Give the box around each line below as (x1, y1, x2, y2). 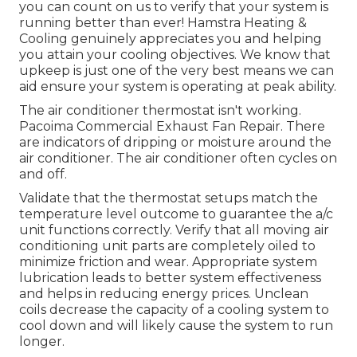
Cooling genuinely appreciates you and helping (19, 31, 322, 47)
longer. (19, 334, 65, 350)
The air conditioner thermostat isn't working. (19, 103, 301, 119)
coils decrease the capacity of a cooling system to (19, 302, 329, 318)
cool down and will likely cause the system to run (19, 318, 333, 334)
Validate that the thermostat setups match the (19, 190, 318, 206)
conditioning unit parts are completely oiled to (19, 238, 316, 254)
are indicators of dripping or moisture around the (19, 135, 331, 151)
